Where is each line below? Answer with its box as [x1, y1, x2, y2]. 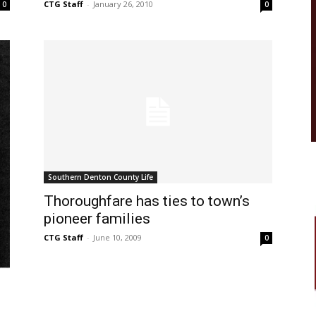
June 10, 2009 [93, 232, 142, 243]
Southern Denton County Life [48, 172, 153, 183]
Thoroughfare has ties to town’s [44, 193, 250, 210]
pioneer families [44, 210, 150, 228]
